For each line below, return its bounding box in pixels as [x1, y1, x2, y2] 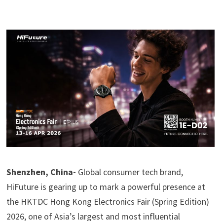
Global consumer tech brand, [75, 166, 183, 178]
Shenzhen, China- [6, 166, 76, 178]
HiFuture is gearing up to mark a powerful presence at [6, 181, 205, 192]
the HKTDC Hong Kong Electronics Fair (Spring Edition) [6, 195, 209, 207]
